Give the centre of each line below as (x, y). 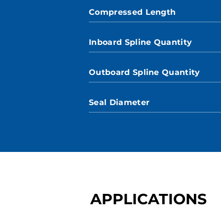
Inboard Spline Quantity (141, 42)
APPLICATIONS (148, 199)
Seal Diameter (119, 102)
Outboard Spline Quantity (145, 72)
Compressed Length (132, 12)
